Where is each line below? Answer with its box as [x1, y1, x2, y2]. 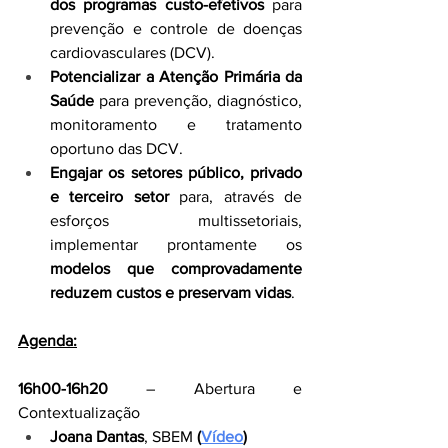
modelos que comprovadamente [50, 260, 302, 277]
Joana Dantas [50, 428, 144, 445]
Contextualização [18, 404, 140, 421]
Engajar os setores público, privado [50, 164, 302, 181]
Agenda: [18, 332, 77, 349]
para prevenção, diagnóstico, [94, 92, 302, 109]
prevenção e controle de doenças [50, 20, 302, 37]
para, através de [168, 188, 303, 205]
